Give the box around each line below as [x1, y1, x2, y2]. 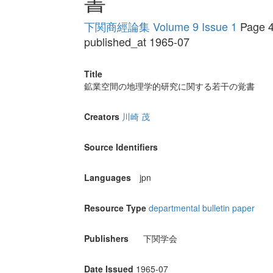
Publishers [83, 232, 129, 245]
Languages [83, 171, 131, 184]
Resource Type [83, 202, 146, 214]
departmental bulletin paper [148, 202, 255, 214]
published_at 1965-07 [83, 34, 190, 50]
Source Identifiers [83, 141, 158, 154]
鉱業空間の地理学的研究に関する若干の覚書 [83, 80, 255, 93]
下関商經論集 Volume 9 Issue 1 [83, 18, 237, 35]
